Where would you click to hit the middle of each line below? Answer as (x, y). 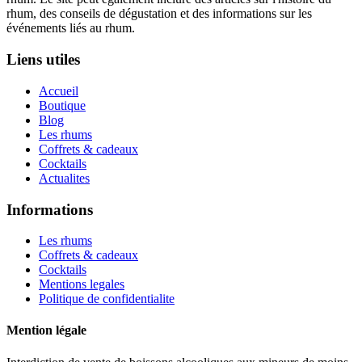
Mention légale (46, 330)
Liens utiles (43, 60)
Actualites (64, 178)
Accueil (59, 90)
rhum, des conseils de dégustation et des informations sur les (159, 14)
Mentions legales (82, 284)
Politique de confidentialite (107, 299)
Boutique (62, 105)
